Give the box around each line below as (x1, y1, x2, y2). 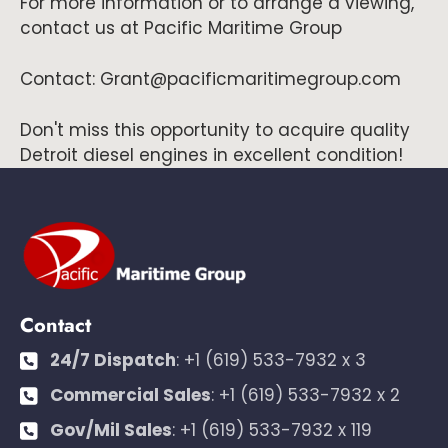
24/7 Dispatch (50, 348, 176, 372)
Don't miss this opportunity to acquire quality (20, 118, 410, 142)
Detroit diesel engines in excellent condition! (20, 143, 403, 167)
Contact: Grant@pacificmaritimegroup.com (20, 67, 401, 91)
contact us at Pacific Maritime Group (20, 16, 342, 40)
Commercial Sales (50, 383, 211, 407)
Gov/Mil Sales (50, 418, 172, 442)
